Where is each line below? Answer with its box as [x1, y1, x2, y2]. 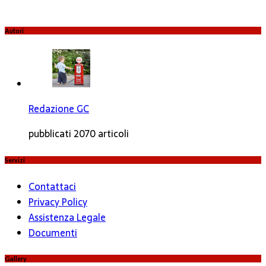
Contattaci [28, 178, 76, 194]
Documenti [28, 224, 77, 240]
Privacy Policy [28, 194, 87, 210]
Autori [5, 26, 24, 34]
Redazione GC [28, 100, 89, 116]
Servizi [5, 156, 25, 164]
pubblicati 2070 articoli [28, 125, 129, 141]
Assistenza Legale [28, 209, 106, 225]
